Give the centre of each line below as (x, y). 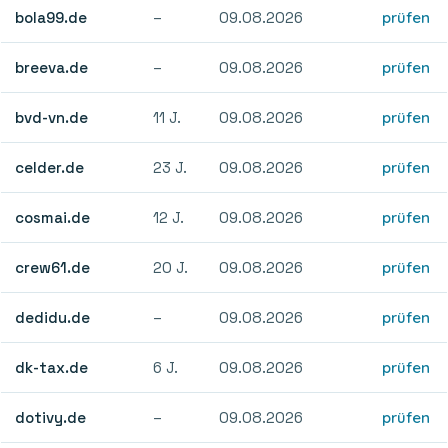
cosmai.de (53, 217)
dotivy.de (51, 417)
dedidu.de (53, 317)
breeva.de (52, 67)
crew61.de (53, 267)
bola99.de (51, 17)
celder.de (50, 167)
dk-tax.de (52, 367)
